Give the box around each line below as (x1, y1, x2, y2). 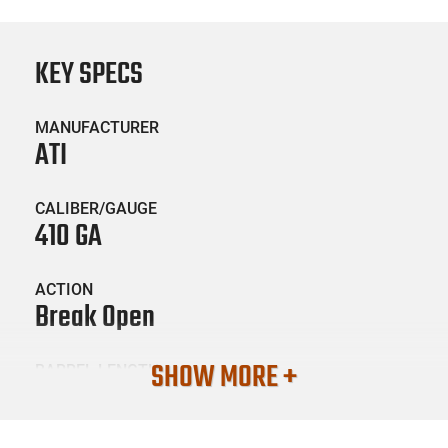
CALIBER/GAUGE (35, 198, 157, 218)
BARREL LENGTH (35, 360, 159, 380)
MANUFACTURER (35, 117, 159, 137)
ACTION (35, 279, 93, 299)
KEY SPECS (35, 51, 143, 98)
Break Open (35, 294, 155, 341)
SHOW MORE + (151, 354, 297, 401)
